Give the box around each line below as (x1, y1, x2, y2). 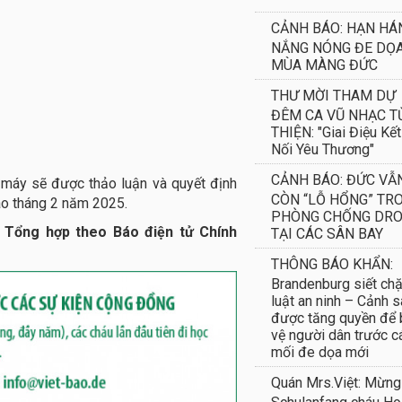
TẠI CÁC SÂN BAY (271, 225, 383, 240)
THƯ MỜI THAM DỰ (271, 87, 396, 104)
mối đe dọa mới (271, 344, 369, 358)
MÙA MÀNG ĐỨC (271, 57, 378, 71)
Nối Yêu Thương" (271, 141, 374, 155)
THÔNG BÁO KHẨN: (271, 256, 393, 273)
